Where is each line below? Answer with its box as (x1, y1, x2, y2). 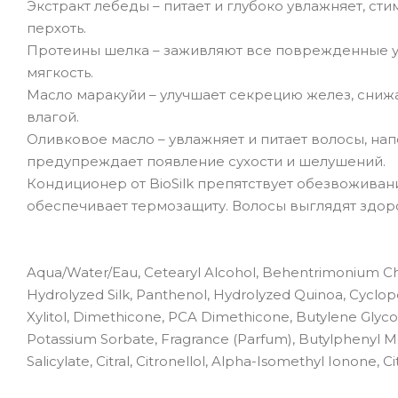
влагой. (27, 107, 79, 125)
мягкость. (27, 63, 93, 81)
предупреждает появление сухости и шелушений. (27, 152, 386, 170)
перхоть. (27, 19, 86, 36)
